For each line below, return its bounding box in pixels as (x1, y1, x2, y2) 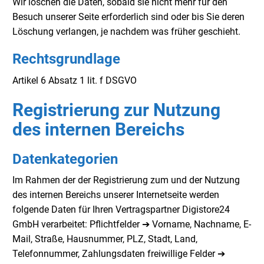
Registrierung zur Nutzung (12, 99, 220, 120)
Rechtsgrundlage (12, 51, 120, 68)
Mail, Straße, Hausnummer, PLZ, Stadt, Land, (12, 233, 197, 245)
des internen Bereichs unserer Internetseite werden (12, 189, 219, 201)
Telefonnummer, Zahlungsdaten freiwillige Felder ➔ (12, 248, 225, 260)
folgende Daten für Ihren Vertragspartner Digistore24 (12, 204, 230, 216)
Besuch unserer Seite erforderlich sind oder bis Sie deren (12, 11, 245, 23)
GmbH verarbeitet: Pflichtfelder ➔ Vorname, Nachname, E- (12, 219, 251, 230)
